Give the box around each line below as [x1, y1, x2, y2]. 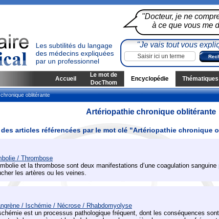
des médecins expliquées [36, 49, 114, 57]
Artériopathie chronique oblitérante [86, 108, 216, 116]
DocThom [90, 79, 117, 86]
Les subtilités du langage [36, 42, 112, 49]
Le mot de [90, 71, 117, 78]
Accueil [55, 75, 76, 82]
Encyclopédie [131, 75, 169, 82]
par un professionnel [36, 57, 99, 65]
